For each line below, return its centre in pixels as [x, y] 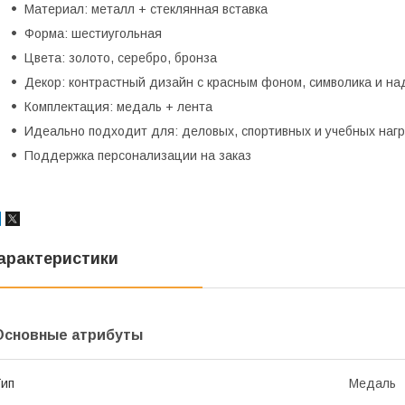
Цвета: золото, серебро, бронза [121, 58]
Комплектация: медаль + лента [118, 107]
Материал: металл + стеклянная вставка [146, 9]
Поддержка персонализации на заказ [138, 156]
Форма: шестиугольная [93, 34]
